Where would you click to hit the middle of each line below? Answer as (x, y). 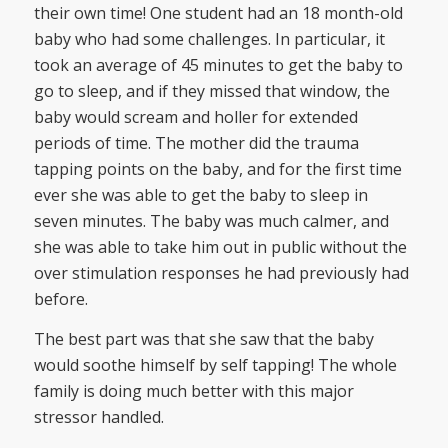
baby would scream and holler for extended (195, 116)
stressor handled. (98, 416)
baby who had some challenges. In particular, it (209, 38)
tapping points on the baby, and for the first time (217, 168)
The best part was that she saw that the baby (203, 338)
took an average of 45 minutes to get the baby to (218, 64)
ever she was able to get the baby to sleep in (200, 194)
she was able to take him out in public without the (220, 246)
